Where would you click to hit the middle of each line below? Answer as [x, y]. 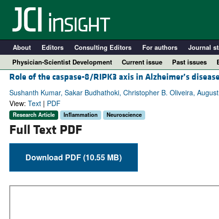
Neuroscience [124, 115]
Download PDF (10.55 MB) [102, 157]
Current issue [142, 62]
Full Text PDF [45, 130]
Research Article [33, 115]
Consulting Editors [103, 47]
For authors [160, 47]
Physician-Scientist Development [62, 62]
